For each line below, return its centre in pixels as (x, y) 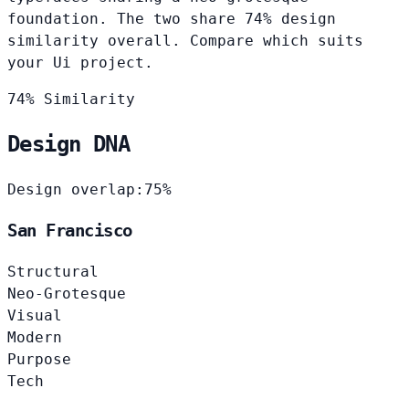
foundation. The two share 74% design (172, 18)
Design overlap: (76, 190)
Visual (35, 315)
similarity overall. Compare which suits (185, 40)
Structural (53, 271)
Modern (35, 337)
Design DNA (68, 145)
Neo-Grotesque (67, 293)
